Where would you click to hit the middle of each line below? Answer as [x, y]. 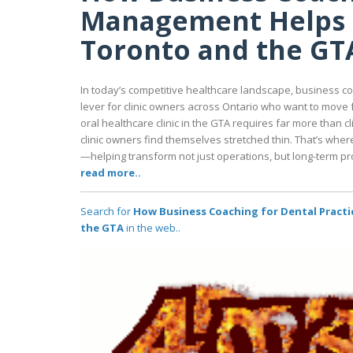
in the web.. [152, 228]
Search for [107, 212]
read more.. [111, 173]
